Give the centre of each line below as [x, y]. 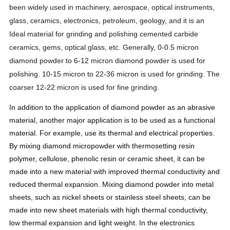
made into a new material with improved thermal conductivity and [115, 171]
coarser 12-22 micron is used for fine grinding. [84, 87]
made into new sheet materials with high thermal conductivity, [109, 210]
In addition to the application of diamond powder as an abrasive [112, 107]
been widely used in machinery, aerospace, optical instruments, [112, 7]
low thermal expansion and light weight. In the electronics [102, 223]
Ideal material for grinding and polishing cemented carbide [104, 34]
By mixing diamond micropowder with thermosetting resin [102, 146]
